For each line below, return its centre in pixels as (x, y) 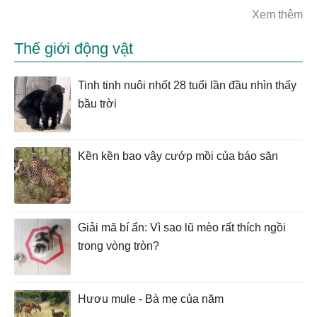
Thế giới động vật (74, 49)
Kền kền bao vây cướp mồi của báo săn (178, 156)
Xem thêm (277, 15)
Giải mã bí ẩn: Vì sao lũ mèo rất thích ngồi (182, 228)
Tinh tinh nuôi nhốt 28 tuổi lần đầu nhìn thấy (187, 86)
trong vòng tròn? (119, 246)
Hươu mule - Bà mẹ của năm (151, 299)
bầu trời (97, 104)
